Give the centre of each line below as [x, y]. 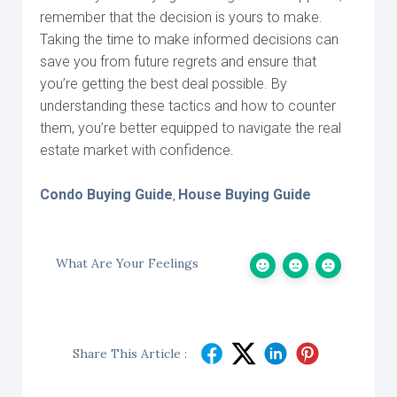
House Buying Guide [245, 195]
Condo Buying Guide [106, 195]
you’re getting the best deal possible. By [163, 84]
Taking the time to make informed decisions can [189, 39]
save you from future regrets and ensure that [178, 62]
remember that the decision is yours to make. [181, 17]
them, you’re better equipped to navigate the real [191, 128]
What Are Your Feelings [127, 263]
